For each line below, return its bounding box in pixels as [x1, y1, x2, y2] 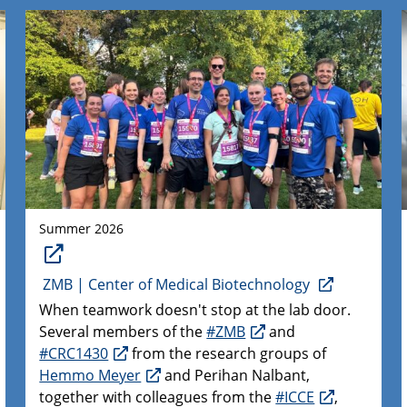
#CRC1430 [39, 342, 109, 363]
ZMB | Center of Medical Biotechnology [43, 273, 314, 294]
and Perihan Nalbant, [161, 364, 311, 385]
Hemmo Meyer [39, 364, 142, 385]
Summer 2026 [39, 220, 124, 238]
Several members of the [39, 321, 207, 342]
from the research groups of [128, 342, 327, 363]
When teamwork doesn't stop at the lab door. [39, 299, 352, 320]
